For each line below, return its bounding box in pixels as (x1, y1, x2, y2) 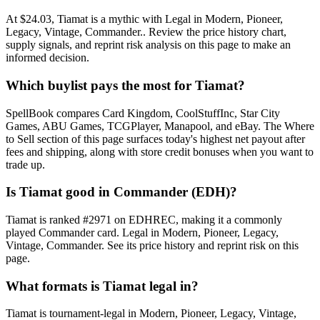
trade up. (6, 158, 45, 171)
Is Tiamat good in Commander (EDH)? (6, 184, 237, 200)
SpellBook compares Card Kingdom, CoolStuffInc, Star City (6, 106, 280, 119)
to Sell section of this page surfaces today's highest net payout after (6, 132, 305, 145)
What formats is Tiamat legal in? (6, 278, 199, 294)
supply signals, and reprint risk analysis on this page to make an (6, 39, 291, 51)
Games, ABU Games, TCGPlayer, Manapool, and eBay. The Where (6, 119, 314, 132)
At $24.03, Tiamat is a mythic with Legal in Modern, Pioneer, (6, 13, 283, 26)
